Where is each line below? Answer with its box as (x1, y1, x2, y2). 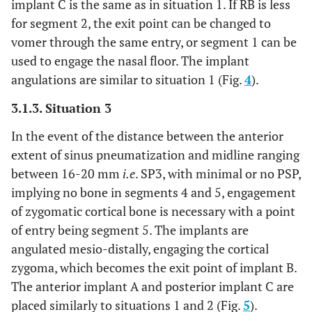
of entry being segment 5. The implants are (11, 221, 249, 238)
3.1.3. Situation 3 (11, 99, 111, 116)
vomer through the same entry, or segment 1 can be (11, 33, 297, 50)
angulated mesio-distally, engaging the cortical (11, 240, 269, 257)
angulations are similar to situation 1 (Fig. (11, 70, 244, 88)
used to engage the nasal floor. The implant (11, 52, 249, 69)
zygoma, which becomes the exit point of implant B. (11, 258, 297, 276)
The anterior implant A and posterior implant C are (11, 277, 294, 295)
